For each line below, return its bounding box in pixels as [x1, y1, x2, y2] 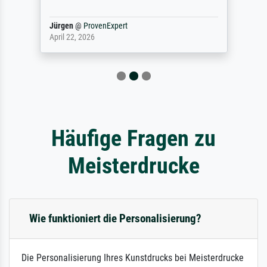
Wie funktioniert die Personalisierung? [29, 212, 201, 226]
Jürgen [49, 21, 73, 32]
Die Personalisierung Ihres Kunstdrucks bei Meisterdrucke [21, 252, 244, 264]
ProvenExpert [83, 21, 128, 32]
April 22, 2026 [49, 32, 95, 43]
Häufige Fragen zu [51, 125, 216, 152]
